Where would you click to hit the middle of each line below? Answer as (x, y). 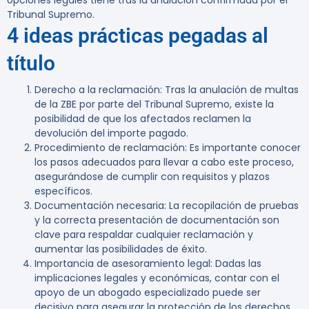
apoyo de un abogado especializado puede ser (148, 293)
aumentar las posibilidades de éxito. (121, 249)
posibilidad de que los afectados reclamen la (143, 119)
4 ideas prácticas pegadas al (138, 36)
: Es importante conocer (243, 148)
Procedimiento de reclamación (110, 148)
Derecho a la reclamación (97, 90)
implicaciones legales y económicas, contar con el (157, 278)
